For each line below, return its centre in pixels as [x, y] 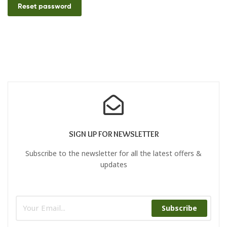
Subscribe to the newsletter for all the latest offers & [113, 154]
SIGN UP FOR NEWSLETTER [113, 134]
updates [113, 165]
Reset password [44, 6]
